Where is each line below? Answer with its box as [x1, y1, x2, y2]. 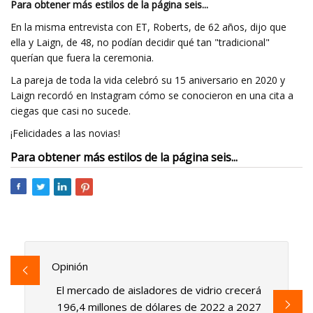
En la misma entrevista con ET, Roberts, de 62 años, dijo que [10, 20, 286, 34]
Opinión [51, 259, 88, 274]
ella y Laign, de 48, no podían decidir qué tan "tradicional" [10, 36, 270, 49]
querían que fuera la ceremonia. [10, 51, 154, 64]
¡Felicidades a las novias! [10, 126, 120, 140]
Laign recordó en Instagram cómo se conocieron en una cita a [10, 89, 293, 102]
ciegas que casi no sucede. [10, 104, 131, 117]
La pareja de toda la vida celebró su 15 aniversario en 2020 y [10, 73, 285, 87]
